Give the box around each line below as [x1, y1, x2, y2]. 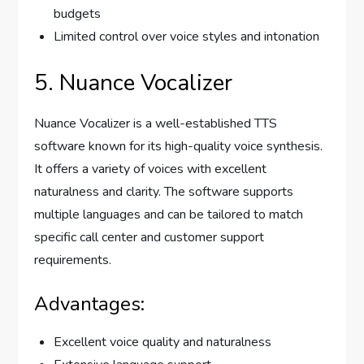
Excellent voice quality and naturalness [54, 333, 272, 352]
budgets [54, 5, 102, 24]
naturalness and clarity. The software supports [34, 183, 294, 201]
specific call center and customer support [34, 228, 265, 247]
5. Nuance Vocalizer [34, 67, 233, 99]
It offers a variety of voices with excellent [34, 160, 267, 179]
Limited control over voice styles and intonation [54, 28, 320, 46]
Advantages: [34, 291, 145, 318]
